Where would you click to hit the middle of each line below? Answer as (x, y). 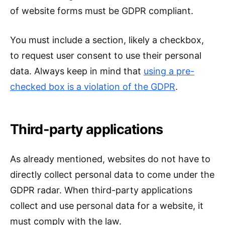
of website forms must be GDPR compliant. (102, 11)
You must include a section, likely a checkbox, (107, 40)
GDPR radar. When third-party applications (101, 190)
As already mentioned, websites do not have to (110, 159)
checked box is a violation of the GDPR (93, 87)
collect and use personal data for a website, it (107, 206)
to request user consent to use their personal (106, 56)
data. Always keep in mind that (77, 71)
